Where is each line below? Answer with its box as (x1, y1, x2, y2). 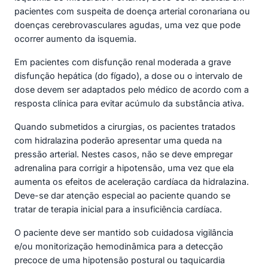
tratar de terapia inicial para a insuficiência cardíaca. (14, 203, 222, 214)
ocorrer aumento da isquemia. (14, 33, 136, 44)
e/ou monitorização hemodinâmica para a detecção (14, 240, 223, 251)
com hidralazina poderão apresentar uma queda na (14, 135, 222, 145)
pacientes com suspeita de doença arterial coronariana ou (14, 5, 250, 16)
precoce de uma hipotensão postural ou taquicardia (14, 254, 225, 265)
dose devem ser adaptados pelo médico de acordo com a (14, 84, 249, 95)
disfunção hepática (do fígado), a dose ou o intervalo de (14, 70, 242, 81)
